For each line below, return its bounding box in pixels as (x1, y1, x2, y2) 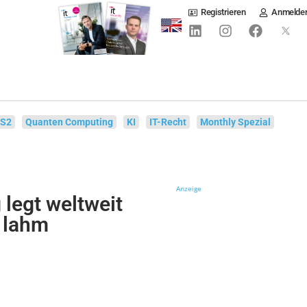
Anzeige (176, 184, 202, 193)
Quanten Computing (25, 116, 114, 127)
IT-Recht (149, 116, 187, 127)
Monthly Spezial (200, 116, 271, 127)
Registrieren (201, 7, 246, 17)
